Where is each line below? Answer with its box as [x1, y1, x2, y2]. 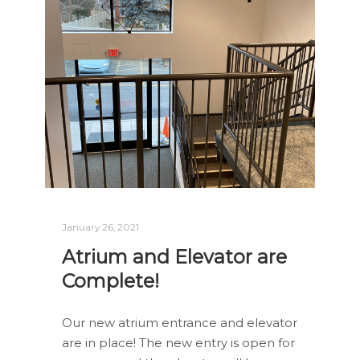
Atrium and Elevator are [62, 244, 288, 268]
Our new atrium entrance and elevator [62, 315, 298, 331]
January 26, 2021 [62, 222, 140, 233]
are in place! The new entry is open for [62, 335, 296, 351]
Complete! [62, 268, 160, 292]
